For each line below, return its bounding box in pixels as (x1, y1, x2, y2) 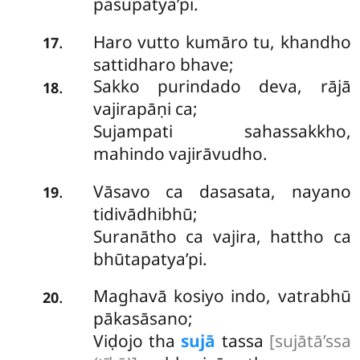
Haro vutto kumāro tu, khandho (92, 30, 351, 53)
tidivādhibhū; (92, 202, 198, 225)
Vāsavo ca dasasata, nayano (92, 179, 351, 202)
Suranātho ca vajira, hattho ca (92, 224, 351, 247)
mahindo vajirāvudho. (92, 142, 268, 166)
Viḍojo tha (92, 329, 182, 353)
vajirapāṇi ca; (92, 97, 198, 121)
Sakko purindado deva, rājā (92, 75, 351, 98)
